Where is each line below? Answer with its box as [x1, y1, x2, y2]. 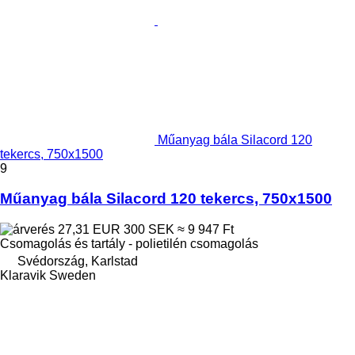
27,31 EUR [55, 222, 124, 236]
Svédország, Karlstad [17, 254, 138, 268]
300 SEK [124, 222, 174, 236]
